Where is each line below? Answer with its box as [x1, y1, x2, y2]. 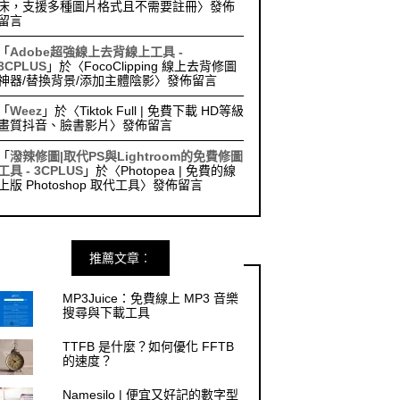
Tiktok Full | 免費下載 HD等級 [79, 104, 244, 119]
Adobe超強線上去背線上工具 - [9, 44, 183, 59]
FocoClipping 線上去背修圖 [83, 58, 237, 73]
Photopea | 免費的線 [120, 162, 236, 178]
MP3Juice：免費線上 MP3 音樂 [62, 291, 239, 306]
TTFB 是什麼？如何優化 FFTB [62, 339, 235, 354]
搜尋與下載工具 [62, 305, 151, 321]
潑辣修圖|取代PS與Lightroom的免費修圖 [9, 148, 243, 163]
